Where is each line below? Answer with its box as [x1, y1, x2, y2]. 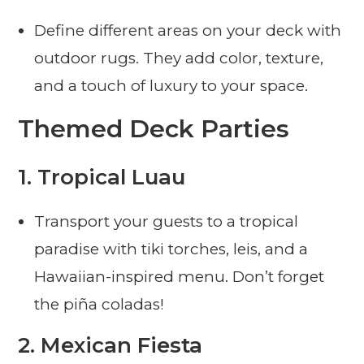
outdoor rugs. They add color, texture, [34, 49, 324, 68]
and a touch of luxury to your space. [34, 76, 309, 96]
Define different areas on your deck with [34, 21, 342, 41]
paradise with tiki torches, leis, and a [34, 240, 309, 259]
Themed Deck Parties [18, 114, 290, 145]
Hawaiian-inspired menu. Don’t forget [34, 267, 325, 287]
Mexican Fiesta [41, 332, 203, 359]
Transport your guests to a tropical [34, 212, 299, 232]
